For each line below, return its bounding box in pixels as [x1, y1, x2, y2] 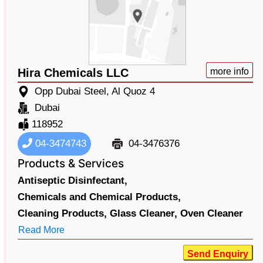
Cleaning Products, [18, 207, 107, 219]
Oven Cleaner [180, 207, 243, 219]
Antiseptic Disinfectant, [18, 174, 127, 186]
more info [210, 66, 249, 76]
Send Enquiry [187, 248, 248, 259]
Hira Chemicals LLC [18, 66, 129, 79]
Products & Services [18, 156, 124, 170]
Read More [18, 224, 65, 235]
